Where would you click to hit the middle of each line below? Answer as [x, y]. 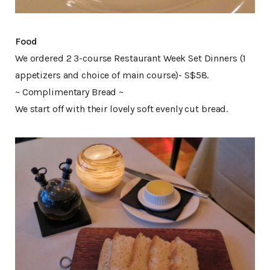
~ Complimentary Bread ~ [70, 92]
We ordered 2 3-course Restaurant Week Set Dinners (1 [131, 58]
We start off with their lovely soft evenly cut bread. [122, 108]
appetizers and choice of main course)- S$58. [112, 75]
